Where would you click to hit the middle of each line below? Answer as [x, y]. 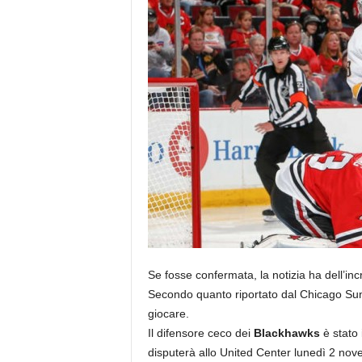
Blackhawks [286, 333]
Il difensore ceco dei [200, 333]
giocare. [168, 314]
